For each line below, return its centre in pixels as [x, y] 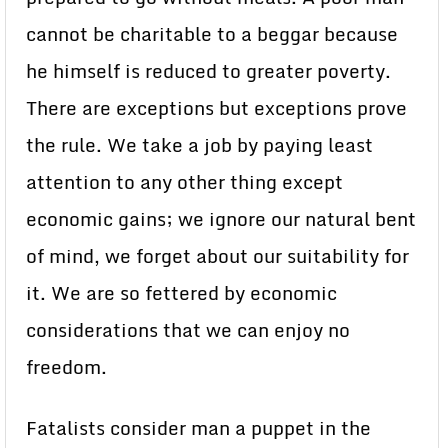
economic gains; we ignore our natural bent [221, 219]
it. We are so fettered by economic [181, 293]
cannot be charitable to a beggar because [212, 34]
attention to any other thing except [184, 182]
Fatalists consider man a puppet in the [198, 428]
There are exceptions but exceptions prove [216, 108]
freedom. [66, 367]
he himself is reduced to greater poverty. [208, 71]
